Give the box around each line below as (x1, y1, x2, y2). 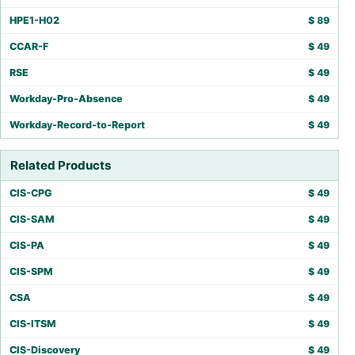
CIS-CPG (10, 187, 52, 199)
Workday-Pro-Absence (10, 93, 123, 105)
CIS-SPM (10, 265, 53, 277)
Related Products (10, 158, 111, 173)
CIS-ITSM (10, 318, 56, 330)
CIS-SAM (10, 213, 55, 225)
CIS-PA (10, 239, 44, 251)
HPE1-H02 (10, 14, 59, 26)
